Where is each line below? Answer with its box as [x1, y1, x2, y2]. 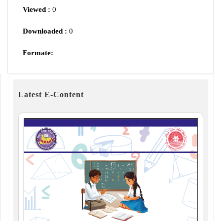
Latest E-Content [18, 90, 84, 99]
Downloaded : [23, 27, 67, 36]
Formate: [23, 49, 53, 57]
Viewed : [23, 5, 50, 14]
